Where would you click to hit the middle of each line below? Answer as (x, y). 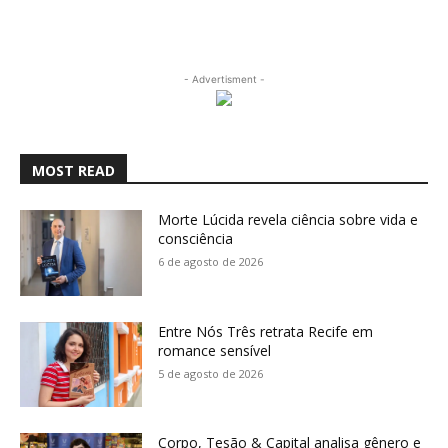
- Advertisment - (224, 79)
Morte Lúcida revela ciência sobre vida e (288, 219)
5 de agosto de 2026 (211, 373)
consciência (196, 238)
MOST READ (73, 170)
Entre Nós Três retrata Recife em (266, 331)
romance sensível (215, 350)
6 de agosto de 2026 (211, 261)
